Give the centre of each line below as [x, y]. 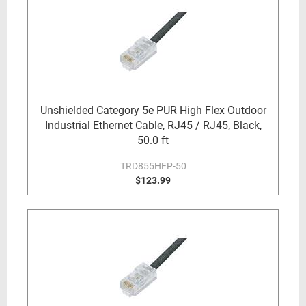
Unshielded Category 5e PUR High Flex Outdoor [153, 110]
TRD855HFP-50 [153, 166]
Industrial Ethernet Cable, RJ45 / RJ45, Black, [153, 125]
